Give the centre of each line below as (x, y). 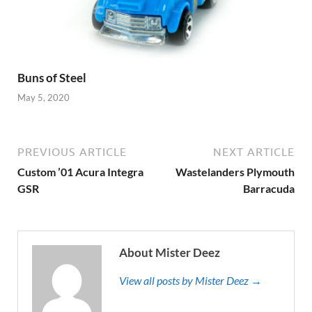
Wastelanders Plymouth (235, 172)
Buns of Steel (52, 77)
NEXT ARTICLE (254, 152)
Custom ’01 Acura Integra (80, 172)
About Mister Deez (170, 253)
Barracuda (269, 189)
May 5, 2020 (44, 98)
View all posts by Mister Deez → (190, 281)
